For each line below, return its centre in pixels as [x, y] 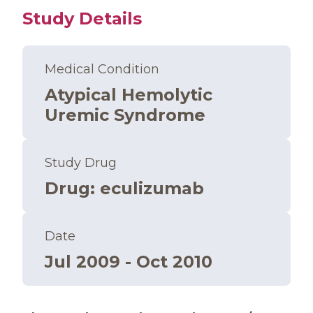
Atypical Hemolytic [129, 95]
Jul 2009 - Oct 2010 [129, 262]
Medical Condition [102, 69]
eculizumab [152, 188]
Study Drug [81, 163]
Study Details [82, 19]
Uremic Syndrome [125, 115]
